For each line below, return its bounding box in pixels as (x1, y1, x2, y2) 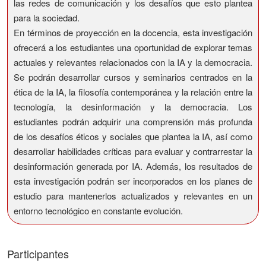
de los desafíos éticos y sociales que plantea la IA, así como (14, 130, 252, 142)
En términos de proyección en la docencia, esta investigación (14, 26, 252, 39)
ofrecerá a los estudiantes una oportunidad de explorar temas (14, 41, 252, 53)
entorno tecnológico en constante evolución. (14, 204, 183, 217)
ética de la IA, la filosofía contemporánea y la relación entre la (14, 85, 252, 98)
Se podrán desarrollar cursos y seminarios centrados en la (14, 71, 252, 83)
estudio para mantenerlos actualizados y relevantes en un (14, 189, 252, 202)
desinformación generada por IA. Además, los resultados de (14, 160, 252, 172)
